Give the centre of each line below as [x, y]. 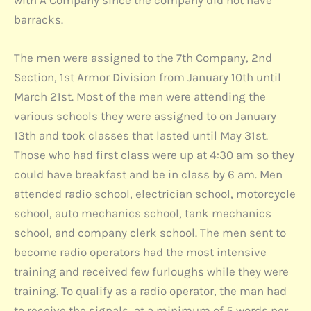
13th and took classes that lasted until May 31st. [141, 136]
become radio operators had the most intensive [140, 252]
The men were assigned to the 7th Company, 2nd [143, 58]
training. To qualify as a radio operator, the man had [150, 291]
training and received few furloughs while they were [151, 272]
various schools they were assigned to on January [145, 116]
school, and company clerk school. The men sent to [150, 233]
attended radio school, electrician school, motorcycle [155, 194]
